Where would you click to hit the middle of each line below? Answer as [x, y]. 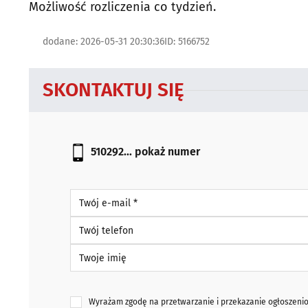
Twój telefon [97, 222]
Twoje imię [93, 250]
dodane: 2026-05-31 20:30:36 [103, 42]
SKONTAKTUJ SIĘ [113, 90]
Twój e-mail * [99, 195]
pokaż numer [167, 152]
